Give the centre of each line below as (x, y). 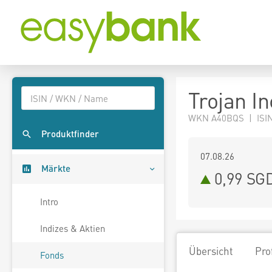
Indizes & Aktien (73, 229)
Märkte (56, 168)
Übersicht (211, 251)
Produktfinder (70, 134)
